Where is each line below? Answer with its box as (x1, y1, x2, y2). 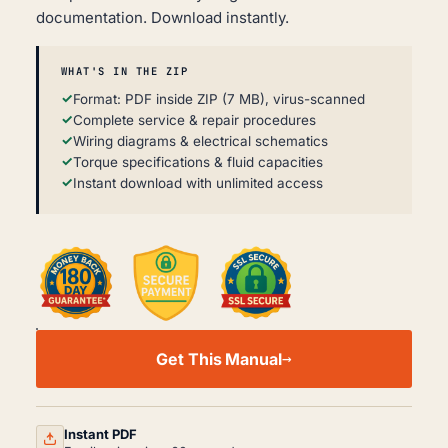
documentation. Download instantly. (36, 7, 289, 27)
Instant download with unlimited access (73, 174, 323, 191)
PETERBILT (36, 328, 102, 343)
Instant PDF (64, 425, 137, 442)
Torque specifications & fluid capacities (73, 153, 323, 170)
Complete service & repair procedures (73, 111, 316, 128)
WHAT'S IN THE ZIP (61, 63, 188, 78)
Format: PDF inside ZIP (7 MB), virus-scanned (73, 90, 365, 107)
